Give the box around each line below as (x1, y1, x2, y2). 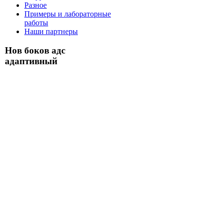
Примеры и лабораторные (24, 10, 111, 18)
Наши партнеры (24, 27, 78, 36)
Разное (24, 1, 47, 10)
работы (24, 18, 48, 27)
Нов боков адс (5, 45, 65, 55)
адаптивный (5, 55, 57, 66)
